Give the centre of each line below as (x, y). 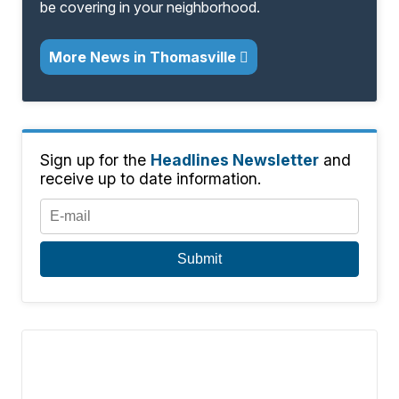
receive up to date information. (151, 179)
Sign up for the (96, 160)
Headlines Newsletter (235, 160)
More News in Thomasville (145, 57)
